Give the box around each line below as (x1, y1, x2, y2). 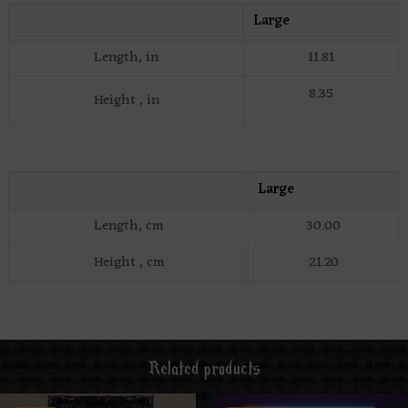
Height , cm (93, 250, 164, 276)
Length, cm (94, 214, 164, 240)
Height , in (93, 88, 159, 114)
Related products (148, 357, 260, 382)
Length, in (94, 46, 159, 71)
